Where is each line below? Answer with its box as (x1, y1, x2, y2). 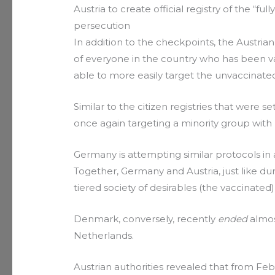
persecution (74, 19, 131, 31)
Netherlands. (74, 229, 134, 241)
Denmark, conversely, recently (74, 212, 219, 225)
